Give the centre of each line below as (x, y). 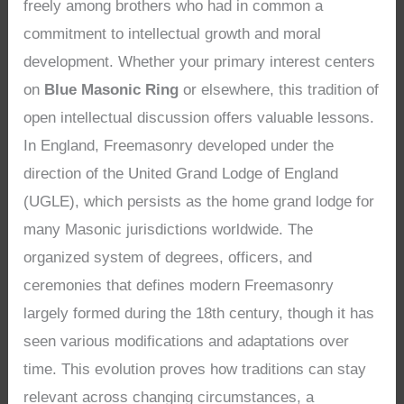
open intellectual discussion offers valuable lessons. (199, 117)
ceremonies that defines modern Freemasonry (179, 285)
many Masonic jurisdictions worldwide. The (169, 229)
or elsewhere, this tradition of (279, 89)
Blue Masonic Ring (112, 89)
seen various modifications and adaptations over (187, 341)
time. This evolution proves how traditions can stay (195, 369)
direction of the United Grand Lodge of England (181, 173)
